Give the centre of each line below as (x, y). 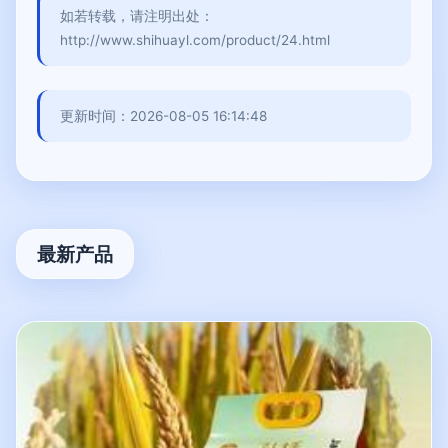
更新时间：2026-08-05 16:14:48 (163, 116)
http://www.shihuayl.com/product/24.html (195, 40)
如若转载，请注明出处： (137, 16)
